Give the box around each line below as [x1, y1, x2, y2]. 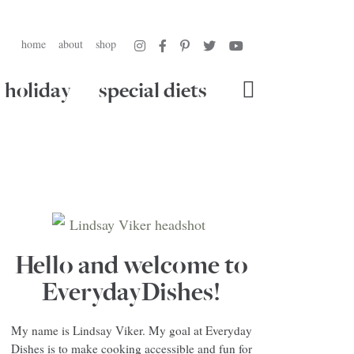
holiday [5, 78, 71, 104]
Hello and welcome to [14, 250, 248, 281]
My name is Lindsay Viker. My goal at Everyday [10, 322, 252, 338]
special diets [99, 78, 207, 104]
